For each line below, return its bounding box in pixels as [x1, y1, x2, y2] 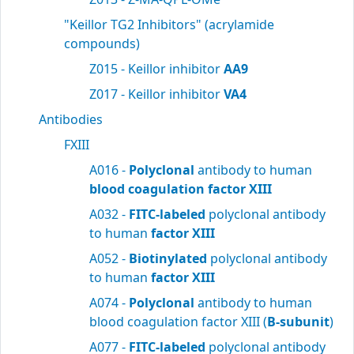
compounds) [64, 35, 140, 52]
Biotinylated [129, 250, 207, 267]
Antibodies [39, 111, 103, 128]
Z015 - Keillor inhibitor [89, 60, 224, 77]
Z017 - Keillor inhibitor [89, 85, 224, 103]
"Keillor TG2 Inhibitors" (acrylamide [64, 16, 274, 33]
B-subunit [267, 313, 330, 330]
